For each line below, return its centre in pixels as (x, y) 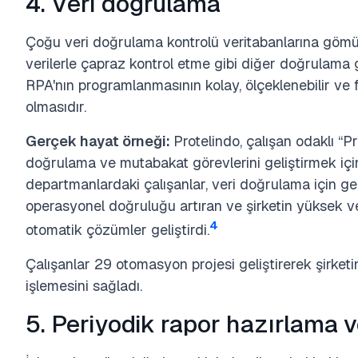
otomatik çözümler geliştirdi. (117, 230)
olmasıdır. (56, 107)
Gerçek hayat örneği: (99, 141)
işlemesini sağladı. (84, 286)
